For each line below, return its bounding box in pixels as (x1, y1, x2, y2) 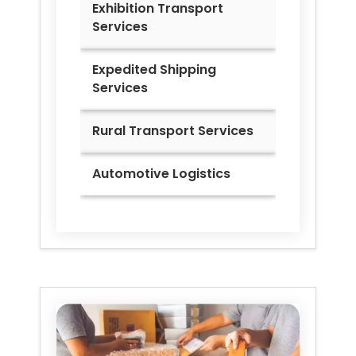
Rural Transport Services (92, 122, 253, 141)
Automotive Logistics (92, 164, 230, 184)
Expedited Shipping (92, 60, 216, 79)
